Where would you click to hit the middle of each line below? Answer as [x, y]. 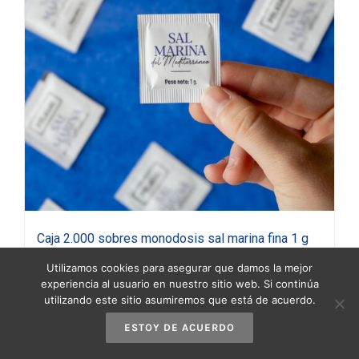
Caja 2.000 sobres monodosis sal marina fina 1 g [173, 239]
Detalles [305, 320]
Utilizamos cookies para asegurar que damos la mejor [179, 268]
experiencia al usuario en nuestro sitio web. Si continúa [179, 284]
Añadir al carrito [82, 320]
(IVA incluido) [108, 262]
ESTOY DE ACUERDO [179, 327]
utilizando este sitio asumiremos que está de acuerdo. [179, 300]
